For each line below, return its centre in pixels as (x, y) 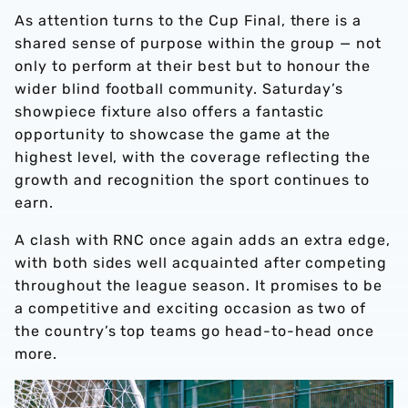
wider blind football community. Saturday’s (179, 89)
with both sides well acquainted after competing (201, 263)
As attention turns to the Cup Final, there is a (189, 21)
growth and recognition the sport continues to (193, 180)
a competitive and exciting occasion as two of (191, 309)
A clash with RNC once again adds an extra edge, (203, 240)
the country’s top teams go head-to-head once (195, 331)
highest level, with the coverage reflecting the (193, 158)
